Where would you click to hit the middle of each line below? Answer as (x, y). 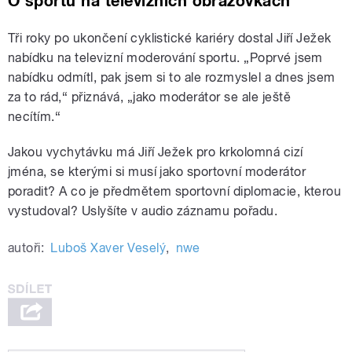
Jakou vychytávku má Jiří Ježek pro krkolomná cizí (156, 152)
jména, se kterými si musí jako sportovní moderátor (157, 172)
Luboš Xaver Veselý (108, 248)
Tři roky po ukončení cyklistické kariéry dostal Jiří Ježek (170, 38)
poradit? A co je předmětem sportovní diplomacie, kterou (175, 192)
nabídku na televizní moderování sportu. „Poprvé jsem (165, 58)
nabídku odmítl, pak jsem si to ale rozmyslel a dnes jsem (172, 78)
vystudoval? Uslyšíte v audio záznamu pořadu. (143, 211)
